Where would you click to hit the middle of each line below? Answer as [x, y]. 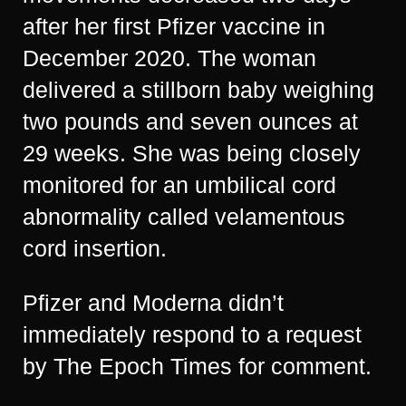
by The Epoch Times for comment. [197, 366]
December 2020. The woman [169, 58]
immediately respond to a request [192, 334]
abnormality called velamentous [184, 217]
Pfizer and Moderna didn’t [153, 303]
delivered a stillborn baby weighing [198, 90]
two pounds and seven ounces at [190, 121]
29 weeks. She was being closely [192, 153]
